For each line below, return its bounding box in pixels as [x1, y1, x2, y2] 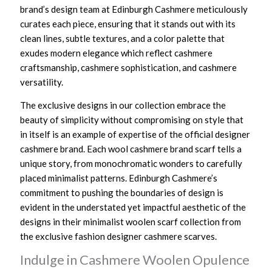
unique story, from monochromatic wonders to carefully [20, 157, 243, 169]
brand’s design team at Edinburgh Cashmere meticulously [20, 4, 248, 15]
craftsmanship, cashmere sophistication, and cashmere [20, 62, 237, 73]
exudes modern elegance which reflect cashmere [20, 47, 213, 58]
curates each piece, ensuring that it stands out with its [20, 18, 236, 29]
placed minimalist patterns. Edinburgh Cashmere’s [20, 172, 218, 183]
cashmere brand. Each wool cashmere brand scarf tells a [20, 143, 242, 154]
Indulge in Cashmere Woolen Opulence [20, 251, 250, 268]
